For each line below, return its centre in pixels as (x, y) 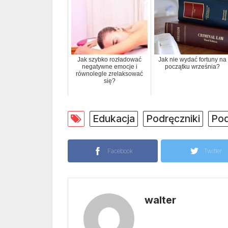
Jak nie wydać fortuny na (192, 60)
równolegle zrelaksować (109, 74)
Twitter (213, 151)
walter (160, 200)
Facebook (120, 151)
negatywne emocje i (109, 67)
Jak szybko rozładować (109, 60)
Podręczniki (173, 119)
